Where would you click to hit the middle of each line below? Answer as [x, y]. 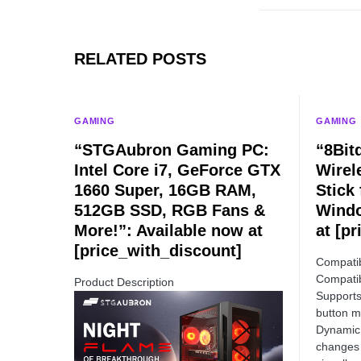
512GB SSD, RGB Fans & [170, 210]
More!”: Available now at [168, 230]
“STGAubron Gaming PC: [172, 150]
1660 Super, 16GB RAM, [165, 190]
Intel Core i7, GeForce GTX [177, 170]
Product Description [126, 282]
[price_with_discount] [158, 251]
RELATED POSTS [140, 59]
